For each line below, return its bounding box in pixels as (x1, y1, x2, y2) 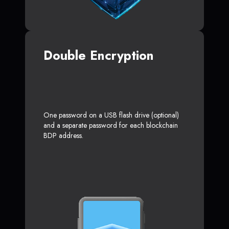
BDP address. (43, 130, 83, 141)
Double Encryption (43, 45, 154, 64)
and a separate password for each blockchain (43, 120, 178, 130)
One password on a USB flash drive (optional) (43, 109, 179, 120)
